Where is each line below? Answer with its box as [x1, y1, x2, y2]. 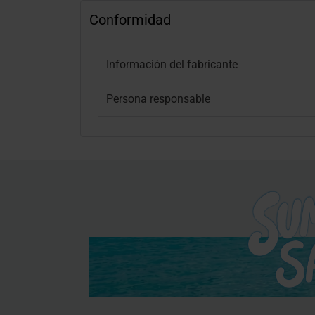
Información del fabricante [106, 58, 238, 71]
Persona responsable [106, 92, 210, 105]
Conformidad [89, 11, 171, 28]
